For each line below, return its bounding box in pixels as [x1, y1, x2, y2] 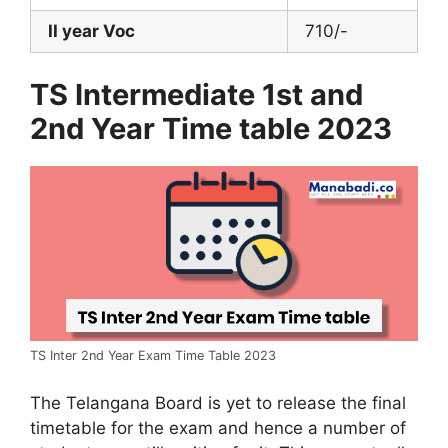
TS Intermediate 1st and [30, 77, 363, 112]
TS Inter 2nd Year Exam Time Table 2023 [30, 348, 276, 364]
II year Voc [48, 20, 135, 41]
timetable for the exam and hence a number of [30, 417, 406, 438]
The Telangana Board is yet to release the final [30, 392, 406, 413]
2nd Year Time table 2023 [30, 111, 392, 146]
